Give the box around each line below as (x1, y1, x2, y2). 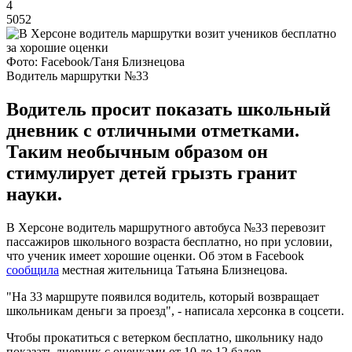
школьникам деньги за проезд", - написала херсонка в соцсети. (6, 303, 344, 317)
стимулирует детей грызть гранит (6, 162, 297, 183)
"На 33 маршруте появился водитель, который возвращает (6, 289, 319, 303)
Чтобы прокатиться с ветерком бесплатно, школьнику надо (6, 330, 323, 344)
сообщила (6, 262, 59, 277)
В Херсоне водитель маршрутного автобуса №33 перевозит (6, 220, 325, 234)
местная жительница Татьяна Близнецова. (59, 262, 288, 277)
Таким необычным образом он (6, 141, 268, 162)
